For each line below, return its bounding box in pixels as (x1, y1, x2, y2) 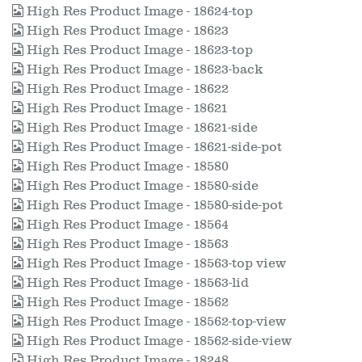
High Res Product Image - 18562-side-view (23, 334, 292, 348)
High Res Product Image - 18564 (23, 217, 229, 232)
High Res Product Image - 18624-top (23, 4, 253, 19)
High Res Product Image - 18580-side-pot (23, 198, 283, 213)
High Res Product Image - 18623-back (23, 62, 263, 77)
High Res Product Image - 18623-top (23, 43, 253, 57)
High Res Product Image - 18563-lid (23, 276, 249, 290)
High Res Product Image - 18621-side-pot (23, 140, 282, 154)
